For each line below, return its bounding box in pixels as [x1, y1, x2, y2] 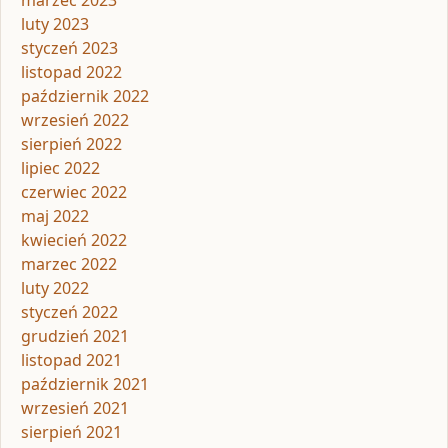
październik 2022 [21, 85, 149, 108]
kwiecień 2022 [21, 229, 127, 252]
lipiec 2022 [21, 157, 100, 180]
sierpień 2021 [21, 421, 122, 444]
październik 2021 [21, 373, 149, 396]
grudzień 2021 [21, 325, 129, 348]
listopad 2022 [21, 61, 122, 84]
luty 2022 [21, 277, 89, 300]
